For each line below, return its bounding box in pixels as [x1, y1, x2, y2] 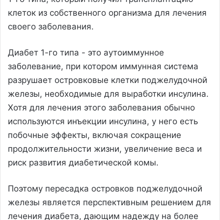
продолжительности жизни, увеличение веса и [8, 143, 202, 154]
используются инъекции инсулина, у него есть [8, 116, 198, 126]
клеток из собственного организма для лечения [8, 7, 207, 18]
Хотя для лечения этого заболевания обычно [8, 102, 195, 112]
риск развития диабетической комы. [8, 157, 159, 167]
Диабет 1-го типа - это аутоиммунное [8, 47, 164, 57]
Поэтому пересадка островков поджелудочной [8, 183, 202, 193]
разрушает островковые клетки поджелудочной [8, 75, 207, 85]
